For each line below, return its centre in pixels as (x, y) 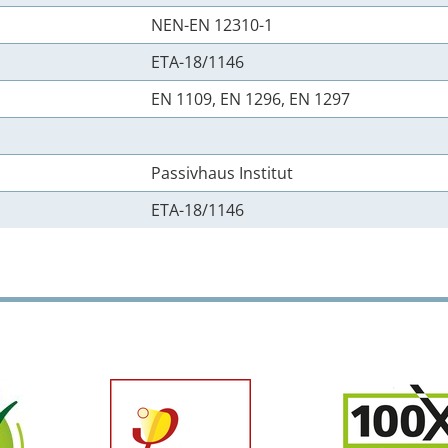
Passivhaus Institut (222, 173)
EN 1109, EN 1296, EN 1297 (250, 99)
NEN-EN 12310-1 (212, 25)
